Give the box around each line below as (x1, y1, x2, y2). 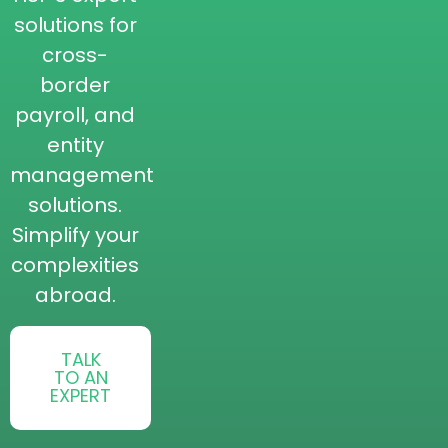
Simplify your (11, 220, 139, 249)
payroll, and (15, 100, 135, 129)
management (10, 160, 154, 189)
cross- (42, 40, 108, 69)
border (40, 70, 110, 99)
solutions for (13, 10, 137, 39)
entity (46, 130, 104, 159)
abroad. (34, 280, 116, 309)
